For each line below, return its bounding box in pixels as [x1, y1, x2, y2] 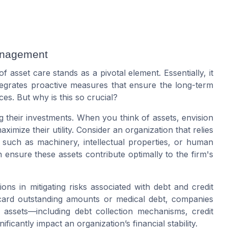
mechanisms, [133, 206, 192, 217]
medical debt [116, 194, 165, 205]
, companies [165, 194, 214, 205]
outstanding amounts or [14, 194, 116, 205]
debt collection [74, 206, 133, 217]
